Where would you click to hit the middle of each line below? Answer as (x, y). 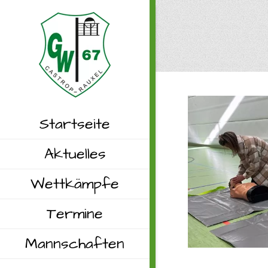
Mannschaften (75, 244)
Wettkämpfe (75, 184)
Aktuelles (75, 154)
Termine (75, 214)
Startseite (75, 124)
